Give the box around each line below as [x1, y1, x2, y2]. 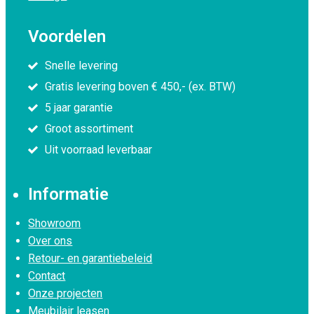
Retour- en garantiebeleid [28, 252, 153, 265]
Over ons [28, 234, 73, 247]
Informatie [28, 184, 109, 204]
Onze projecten [28, 287, 103, 300]
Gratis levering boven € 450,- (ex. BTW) [45, 80, 236, 93]
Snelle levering [45, 59, 118, 72]
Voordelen [28, 27, 107, 46]
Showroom [28, 217, 81, 230]
